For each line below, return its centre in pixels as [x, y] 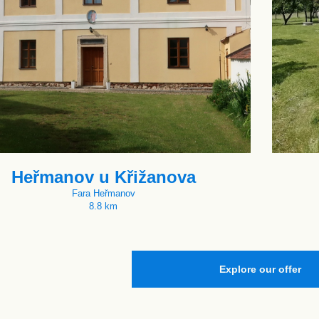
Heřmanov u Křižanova [103, 177]
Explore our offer [260, 269]
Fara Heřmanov [103, 193]
